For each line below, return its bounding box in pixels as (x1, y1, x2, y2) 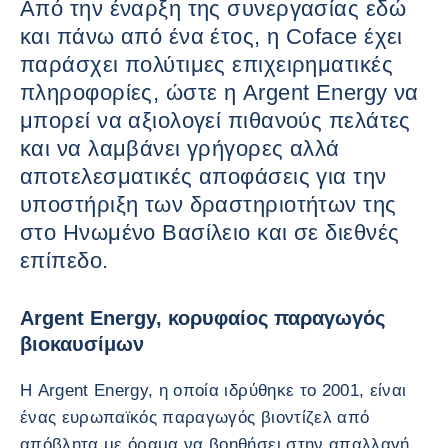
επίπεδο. (20, 248, 109, 273)
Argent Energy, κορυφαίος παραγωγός (20, 307, 385, 329)
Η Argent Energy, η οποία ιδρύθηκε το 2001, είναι (20, 381, 407, 400)
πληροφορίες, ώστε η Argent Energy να (20, 80, 419, 105)
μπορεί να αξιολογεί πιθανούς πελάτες (20, 108, 411, 133)
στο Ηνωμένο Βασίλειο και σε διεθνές (20, 220, 400, 245)
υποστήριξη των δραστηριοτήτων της (20, 192, 397, 217)
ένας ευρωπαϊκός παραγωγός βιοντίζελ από (20, 408, 370, 427)
